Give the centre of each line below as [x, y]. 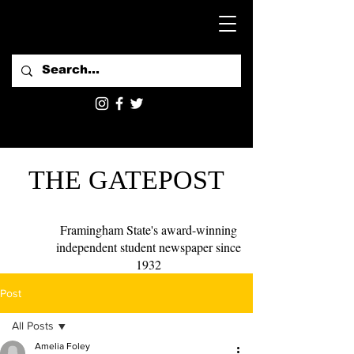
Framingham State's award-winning [149, 230]
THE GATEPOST [126, 180]
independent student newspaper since [149, 247]
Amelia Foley [62, 346]
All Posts [33, 326]
